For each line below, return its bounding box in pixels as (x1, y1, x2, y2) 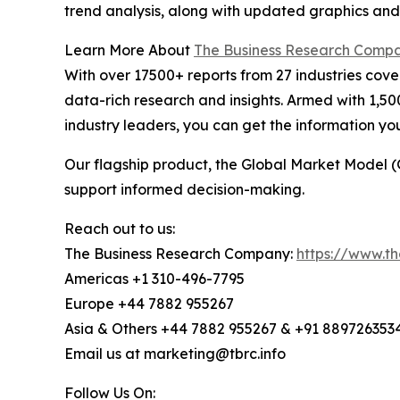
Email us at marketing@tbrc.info (64, 344, 286, 362)
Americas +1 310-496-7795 (64, 269, 245, 287)
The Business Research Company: (64, 244, 296, 262)
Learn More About (64, 40, 194, 59)
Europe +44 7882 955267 (64, 294, 234, 312)
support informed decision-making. (64, 179, 304, 198)
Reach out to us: (64, 219, 175, 237)
